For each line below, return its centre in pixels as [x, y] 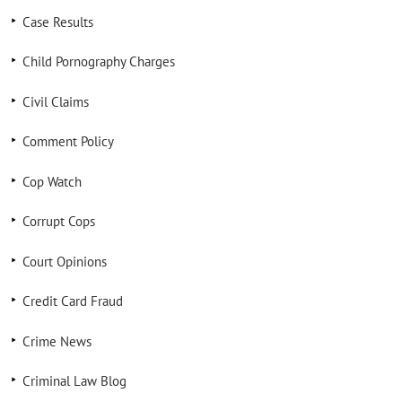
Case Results [57, 22]
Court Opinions [64, 261]
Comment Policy [68, 141]
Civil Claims [55, 101]
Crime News [57, 341]
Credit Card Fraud [72, 301]
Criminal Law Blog [74, 381]
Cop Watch [52, 181]
